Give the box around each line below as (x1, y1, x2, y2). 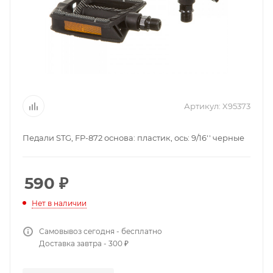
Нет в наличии (32, 199, 87, 208)
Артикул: (184, 101, 221, 111)
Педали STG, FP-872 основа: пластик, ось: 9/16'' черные (23, 133, 248, 143)
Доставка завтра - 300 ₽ (39, 239, 129, 248)
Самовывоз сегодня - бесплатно (39, 227, 162, 236)
